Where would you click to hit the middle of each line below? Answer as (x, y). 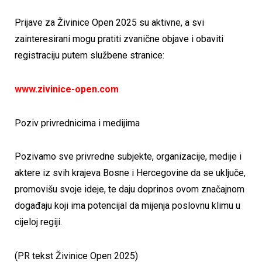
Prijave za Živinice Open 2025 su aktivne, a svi (109, 23)
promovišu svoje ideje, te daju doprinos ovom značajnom (130, 189)
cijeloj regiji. (38, 222)
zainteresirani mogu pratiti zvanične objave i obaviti (119, 39)
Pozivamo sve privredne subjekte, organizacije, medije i (128, 157)
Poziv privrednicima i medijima (77, 123)
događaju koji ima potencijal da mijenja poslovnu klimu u (127, 206)
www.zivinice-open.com (67, 89)
